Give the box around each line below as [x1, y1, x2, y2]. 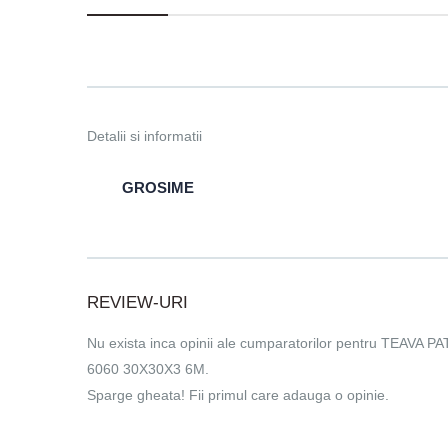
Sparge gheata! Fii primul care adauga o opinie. [87, 387, 389, 404]
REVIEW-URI [87, 293, 188, 313]
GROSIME [122, 179, 195, 197]
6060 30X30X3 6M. [87, 361, 209, 378]
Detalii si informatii [87, 128, 202, 145]
